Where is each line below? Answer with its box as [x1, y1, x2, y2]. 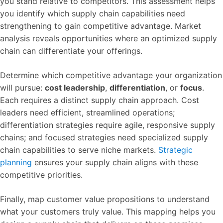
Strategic [158, 145, 193, 155]
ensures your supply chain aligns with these [32, 157, 198, 167]
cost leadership [45, 83, 105, 93]
